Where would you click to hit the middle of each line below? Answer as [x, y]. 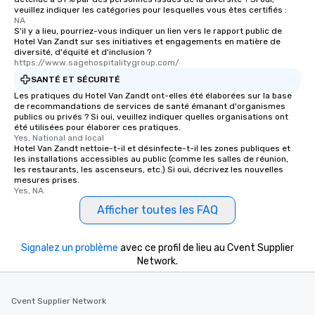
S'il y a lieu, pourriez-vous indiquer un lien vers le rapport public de [148, 31]
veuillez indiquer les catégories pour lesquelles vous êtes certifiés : [150, 10]
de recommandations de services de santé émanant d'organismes [150, 107]
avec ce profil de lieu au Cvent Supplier [206, 248]
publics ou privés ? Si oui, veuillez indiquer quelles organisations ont [151, 117]
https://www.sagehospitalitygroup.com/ [97, 63]
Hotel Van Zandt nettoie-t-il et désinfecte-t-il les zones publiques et [152, 149]
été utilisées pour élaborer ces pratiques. [97, 128]
